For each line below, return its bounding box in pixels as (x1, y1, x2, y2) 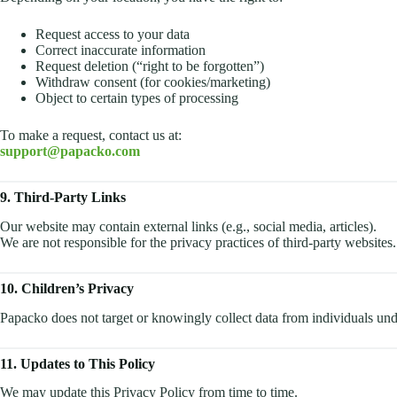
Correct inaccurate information (35, 42, 206, 58)
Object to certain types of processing (35, 90, 238, 105)
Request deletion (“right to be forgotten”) (35, 58, 264, 74)
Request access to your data (35, 26, 190, 42)
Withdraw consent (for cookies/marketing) (35, 74, 270, 90)
